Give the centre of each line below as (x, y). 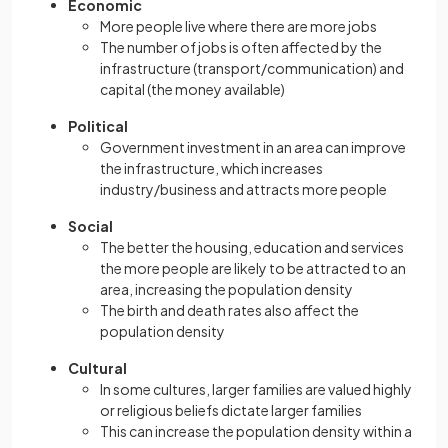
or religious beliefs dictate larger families (231, 410)
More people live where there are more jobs (238, 26)
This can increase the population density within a (256, 431)
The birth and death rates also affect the (229, 310)
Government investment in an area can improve (253, 147)
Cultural (97, 368)
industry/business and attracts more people (243, 189)
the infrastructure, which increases (211, 168)
